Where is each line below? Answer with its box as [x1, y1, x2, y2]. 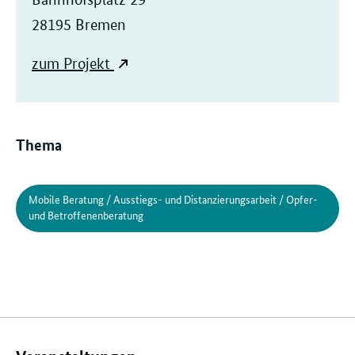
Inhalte [15, 320, 86, 349]
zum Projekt [32, 55, 110, 74]
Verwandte [15, 292, 120, 322]
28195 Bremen [32, 16, 126, 35]
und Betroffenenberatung [29, 207, 143, 223]
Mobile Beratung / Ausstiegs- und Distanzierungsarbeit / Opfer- [29, 191, 318, 208]
